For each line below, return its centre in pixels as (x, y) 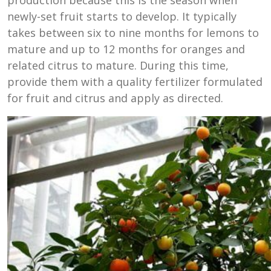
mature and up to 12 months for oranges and (126, 49)
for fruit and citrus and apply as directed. (115, 98)
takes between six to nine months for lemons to (133, 32)
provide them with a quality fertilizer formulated (135, 81)
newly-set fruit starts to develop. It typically (122, 16)
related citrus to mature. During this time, (118, 65)
